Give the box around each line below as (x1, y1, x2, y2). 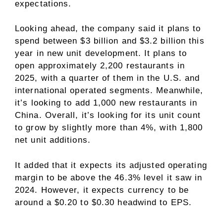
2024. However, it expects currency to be (15, 185, 189, 195)
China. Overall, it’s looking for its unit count (15, 111, 201, 120)
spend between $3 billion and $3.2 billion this (15, 36, 205, 46)
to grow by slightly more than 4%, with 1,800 (15, 123, 203, 133)
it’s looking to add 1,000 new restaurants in (15, 98, 198, 108)
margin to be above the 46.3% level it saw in (15, 172, 203, 182)
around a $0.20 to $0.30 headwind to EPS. (15, 197, 192, 207)
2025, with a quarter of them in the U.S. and (15, 73, 200, 83)
